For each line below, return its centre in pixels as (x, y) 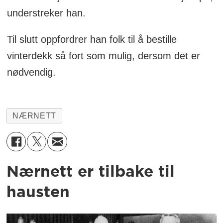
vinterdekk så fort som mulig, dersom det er (103, 56)
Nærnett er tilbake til (91, 172)
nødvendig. (31, 72)
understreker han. (46, 13)
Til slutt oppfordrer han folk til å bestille (92, 40)
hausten (38, 192)
